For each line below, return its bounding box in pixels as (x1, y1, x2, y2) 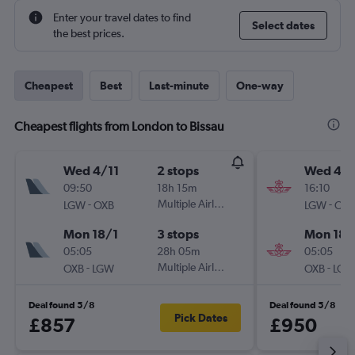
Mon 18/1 (63, 227, 118, 241)
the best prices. (53, 27, 124, 40)
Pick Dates (174, 311, 227, 324)
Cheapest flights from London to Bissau (14, 119, 224, 134)
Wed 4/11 (63, 163, 119, 177)
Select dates (252, 19, 315, 32)
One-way (236, 79, 284, 92)
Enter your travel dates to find (53, 11, 191, 24)
